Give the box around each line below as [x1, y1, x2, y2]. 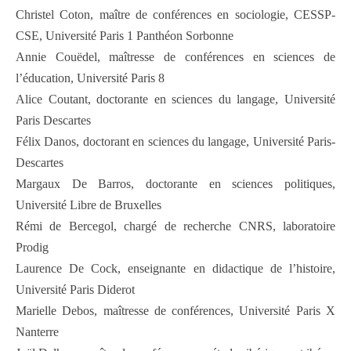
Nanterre [16, 325, 59, 339]
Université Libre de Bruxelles [16, 198, 161, 212]
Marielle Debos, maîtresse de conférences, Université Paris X [16, 304, 335, 318]
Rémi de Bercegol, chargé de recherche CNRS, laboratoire [16, 219, 335, 233]
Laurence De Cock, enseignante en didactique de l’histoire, [16, 262, 335, 276]
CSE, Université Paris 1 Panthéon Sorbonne [16, 29, 233, 43]
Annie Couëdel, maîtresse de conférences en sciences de [16, 50, 335, 64]
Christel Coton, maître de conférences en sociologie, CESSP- [16, 8, 335, 22]
